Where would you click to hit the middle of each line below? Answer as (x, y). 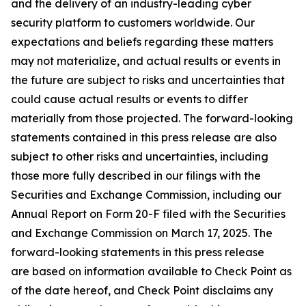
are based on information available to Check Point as (151, 271)
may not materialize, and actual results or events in (146, 61)
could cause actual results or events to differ (129, 99)
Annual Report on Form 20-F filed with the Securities (148, 214)
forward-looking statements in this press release (138, 252)
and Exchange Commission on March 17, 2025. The (142, 233)
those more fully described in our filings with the (136, 176)
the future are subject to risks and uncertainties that (148, 80)
